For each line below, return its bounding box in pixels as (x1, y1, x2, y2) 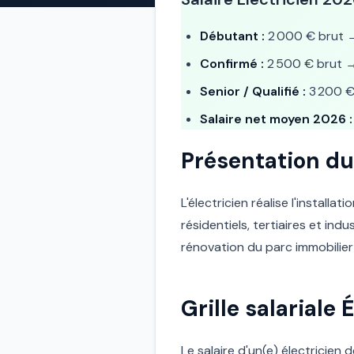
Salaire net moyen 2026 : (200, 111, 352, 127)
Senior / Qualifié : (200, 83, 306, 100)
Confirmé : (200, 55, 264, 72)
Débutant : (200, 28, 265, 44)
